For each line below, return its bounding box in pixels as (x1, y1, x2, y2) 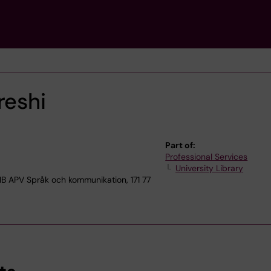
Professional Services (165, 151, 248, 162)
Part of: (165, 140, 196, 151)
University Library (175, 163, 244, 174)
